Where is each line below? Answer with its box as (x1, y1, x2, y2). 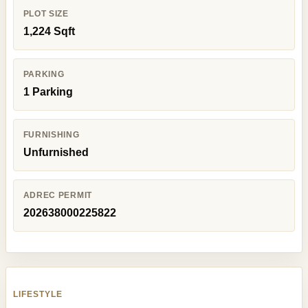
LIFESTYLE (13, 289, 63, 299)
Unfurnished (23, 146, 89, 159)
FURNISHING (23, 130, 80, 140)
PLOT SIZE (23, 9, 69, 19)
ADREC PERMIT (23, 190, 92, 201)
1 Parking (23, 86, 73, 98)
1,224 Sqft (23, 25, 75, 38)
